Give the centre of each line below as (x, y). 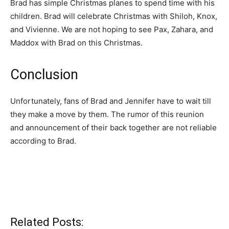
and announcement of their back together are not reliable (113, 128)
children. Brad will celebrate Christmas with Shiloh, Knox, (114, 16)
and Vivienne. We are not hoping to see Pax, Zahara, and (112, 30)
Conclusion (44, 75)
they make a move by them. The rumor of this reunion (107, 114)
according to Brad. (43, 141)
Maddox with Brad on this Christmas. (76, 43)
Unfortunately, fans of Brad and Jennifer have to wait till (111, 101)
